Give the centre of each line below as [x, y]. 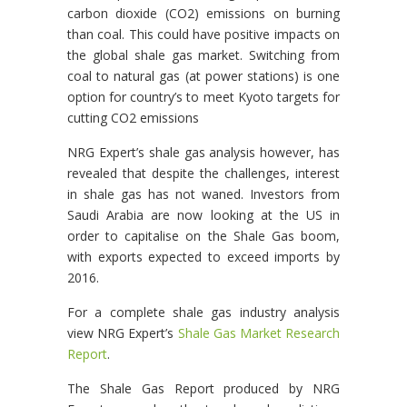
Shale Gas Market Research [258, 333]
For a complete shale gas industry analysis [203, 312]
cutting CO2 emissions [133, 118]
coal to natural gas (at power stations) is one [203, 76]
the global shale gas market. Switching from [203, 55]
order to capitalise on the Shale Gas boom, [203, 236]
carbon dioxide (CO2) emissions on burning [203, 13]
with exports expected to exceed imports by [203, 257]
